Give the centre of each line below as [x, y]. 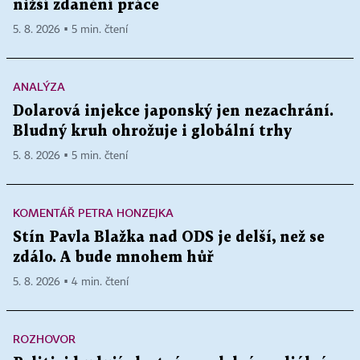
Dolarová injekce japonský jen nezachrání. [173, 111]
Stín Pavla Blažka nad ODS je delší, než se [169, 237]
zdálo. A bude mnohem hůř [113, 258]
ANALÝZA [39, 86]
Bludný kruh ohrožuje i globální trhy [152, 131]
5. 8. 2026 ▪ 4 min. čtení [71, 282]
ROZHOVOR [44, 339]
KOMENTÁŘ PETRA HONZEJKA [93, 213]
